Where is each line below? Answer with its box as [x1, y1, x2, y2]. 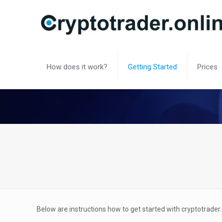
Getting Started [128, 62, 177, 71]
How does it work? [47, 62, 108, 71]
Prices [197, 62, 218, 71]
